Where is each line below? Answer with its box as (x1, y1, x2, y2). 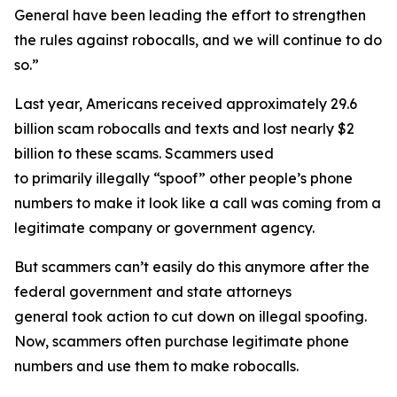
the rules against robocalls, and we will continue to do (14, 31, 382, 49)
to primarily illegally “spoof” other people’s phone (14, 169, 353, 187)
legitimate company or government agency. (14, 219, 318, 237)
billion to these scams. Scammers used (14, 144, 274, 162)
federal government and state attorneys (14, 283, 292, 300)
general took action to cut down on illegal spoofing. (14, 307, 367, 325)
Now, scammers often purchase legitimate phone (14, 332, 349, 350)
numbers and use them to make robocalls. (14, 357, 306, 375)
